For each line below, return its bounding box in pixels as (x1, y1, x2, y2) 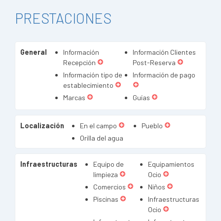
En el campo (80, 121, 117, 130)
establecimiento (63, 81, 113, 89)
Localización (20, 121, 64, 130)
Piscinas (93, 195, 118, 203)
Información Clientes (133, 48, 196, 56)
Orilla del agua (80, 134, 123, 142)
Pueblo (141, 121, 163, 130)
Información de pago (133, 71, 196, 79)
